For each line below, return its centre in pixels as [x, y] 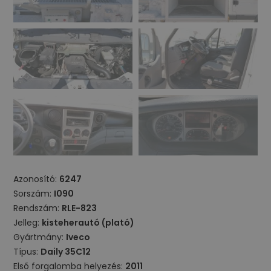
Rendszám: [38, 208]
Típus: [27, 252]
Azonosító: [37, 179]
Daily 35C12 [66, 252]
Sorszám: [34, 194]
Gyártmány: [40, 237]
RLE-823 [80, 208]
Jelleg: [28, 223]
